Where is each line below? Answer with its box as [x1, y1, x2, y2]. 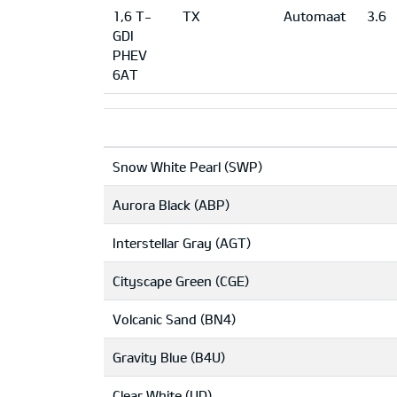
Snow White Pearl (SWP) [113, 159, 262, 175]
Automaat [284, 8, 346, 24]
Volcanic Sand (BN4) [113, 311, 236, 327]
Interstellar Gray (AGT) [113, 235, 251, 251]
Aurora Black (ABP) [113, 197, 230, 213]
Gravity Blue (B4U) [113, 349, 225, 365]
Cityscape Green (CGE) [113, 273, 249, 289]
